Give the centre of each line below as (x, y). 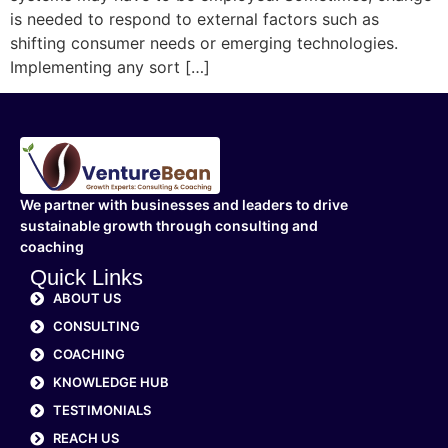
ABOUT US (86, 298)
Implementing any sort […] (110, 67)
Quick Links (86, 278)
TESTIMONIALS (101, 410)
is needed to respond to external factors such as (194, 19)
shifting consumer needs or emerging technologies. (204, 43)
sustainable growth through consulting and (169, 226)
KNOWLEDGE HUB (110, 382)
